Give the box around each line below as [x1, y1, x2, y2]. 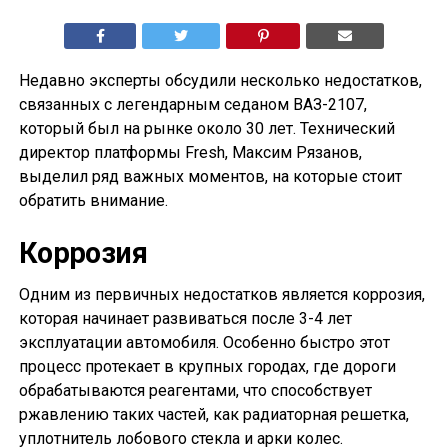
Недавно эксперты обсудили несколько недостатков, [18, 71, 422, 91]
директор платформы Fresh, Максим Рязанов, [18, 143, 362, 163]
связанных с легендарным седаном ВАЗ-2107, [18, 95, 367, 115]
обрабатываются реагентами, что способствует [18, 381, 372, 401]
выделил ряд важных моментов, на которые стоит [18, 167, 402, 187]
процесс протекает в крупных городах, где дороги [18, 357, 396, 377]
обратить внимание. [18, 191, 168, 211]
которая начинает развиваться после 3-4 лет [18, 309, 352, 329]
